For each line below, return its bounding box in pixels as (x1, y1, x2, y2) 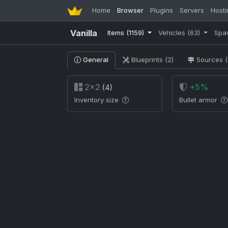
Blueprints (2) (131, 55, 174, 64)
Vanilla (70, 27, 98, 38)
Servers (180, 6, 205, 14)
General (80, 55, 108, 64)
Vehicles (158, 28, 187, 37)
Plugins (150, 6, 174, 14)
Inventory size (74, 96, 121, 104)
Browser (117, 6, 144, 14)
